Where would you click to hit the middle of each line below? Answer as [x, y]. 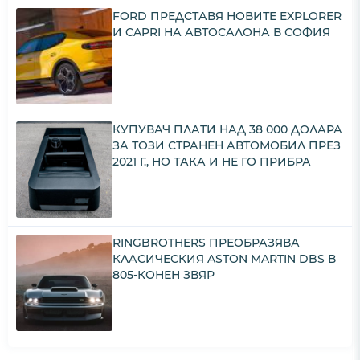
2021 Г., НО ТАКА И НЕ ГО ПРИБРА [212, 162]
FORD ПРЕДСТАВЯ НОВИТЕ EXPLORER [227, 16]
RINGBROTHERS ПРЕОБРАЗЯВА [206, 243]
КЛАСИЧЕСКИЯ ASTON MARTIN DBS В [224, 259]
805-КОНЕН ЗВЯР [164, 275]
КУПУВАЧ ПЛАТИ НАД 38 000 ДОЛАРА [227, 130]
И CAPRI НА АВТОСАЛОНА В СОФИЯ [221, 33]
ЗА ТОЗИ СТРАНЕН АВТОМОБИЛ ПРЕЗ [227, 146]
